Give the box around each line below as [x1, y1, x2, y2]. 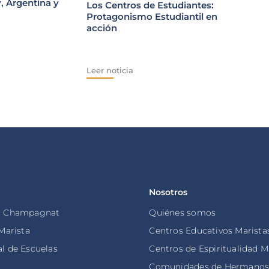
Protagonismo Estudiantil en [86, 10, 217, 22]
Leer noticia [86, 65, 133, 75]
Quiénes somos [149, 207, 216, 219]
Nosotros [149, 187, 188, 198]
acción [86, 22, 117, 34]
